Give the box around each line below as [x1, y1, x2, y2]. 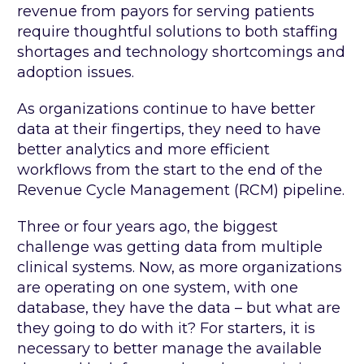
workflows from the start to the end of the [17, 161, 323, 180]
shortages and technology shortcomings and [17, 43, 345, 62]
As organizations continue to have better [17, 100, 315, 119]
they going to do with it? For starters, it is [17, 319, 315, 338]
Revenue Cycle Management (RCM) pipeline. [17, 181, 344, 200]
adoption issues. [17, 63, 134, 82]
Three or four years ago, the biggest [17, 218, 278, 236]
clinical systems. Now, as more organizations [17, 258, 342, 277]
